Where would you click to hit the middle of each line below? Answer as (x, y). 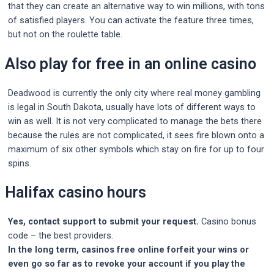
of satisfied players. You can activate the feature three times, (131, 20)
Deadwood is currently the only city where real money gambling (134, 93)
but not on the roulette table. (65, 35)
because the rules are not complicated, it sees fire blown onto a (136, 135)
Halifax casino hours (76, 193)
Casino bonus (229, 222)
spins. (20, 163)
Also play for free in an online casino (131, 64)
